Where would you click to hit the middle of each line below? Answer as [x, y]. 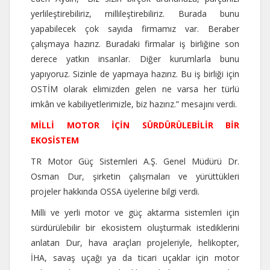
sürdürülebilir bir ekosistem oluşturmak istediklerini [135, 227]
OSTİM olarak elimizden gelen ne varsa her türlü [135, 89]
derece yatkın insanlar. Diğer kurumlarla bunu [135, 58]
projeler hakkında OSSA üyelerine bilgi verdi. [115, 191]
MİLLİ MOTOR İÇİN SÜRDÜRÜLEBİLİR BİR [135, 125]
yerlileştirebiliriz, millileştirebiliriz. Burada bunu [135, 13]
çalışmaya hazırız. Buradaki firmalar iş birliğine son [135, 43]
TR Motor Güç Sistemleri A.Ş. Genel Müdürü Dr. [135, 161]
